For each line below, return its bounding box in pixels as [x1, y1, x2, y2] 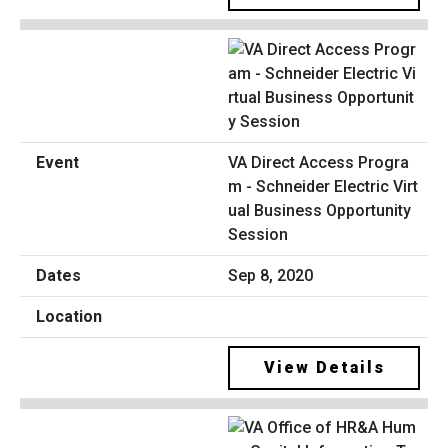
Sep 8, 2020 [228, 265, 313, 285]
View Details [263, 357, 385, 377]
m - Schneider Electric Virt [228, 176, 418, 196]
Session [228, 224, 288, 244]
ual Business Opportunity [228, 200, 411, 220]
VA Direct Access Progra [228, 152, 409, 172]
